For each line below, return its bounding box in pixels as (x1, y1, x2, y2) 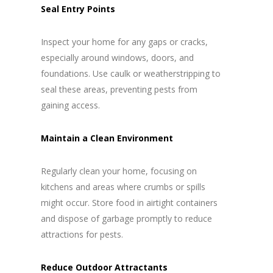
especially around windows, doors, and (40, 52, 194, 64)
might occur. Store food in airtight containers (40, 197, 218, 209)
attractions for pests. (40, 229, 123, 241)
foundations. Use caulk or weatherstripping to (40, 68, 221, 80)
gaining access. (40, 99, 100, 112)
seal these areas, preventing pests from (40, 83, 197, 96)
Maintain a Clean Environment (40, 132, 173, 144)
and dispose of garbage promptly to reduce (40, 213, 212, 225)
